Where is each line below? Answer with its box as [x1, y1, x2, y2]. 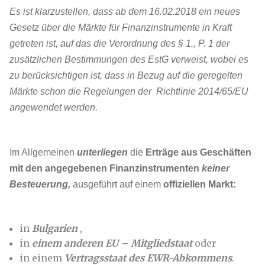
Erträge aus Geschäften [146, 147, 251, 157]
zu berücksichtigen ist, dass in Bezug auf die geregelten [9, 70, 243, 80]
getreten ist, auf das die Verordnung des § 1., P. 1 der [9, 38, 230, 49]
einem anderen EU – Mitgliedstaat [32, 237, 192, 249]
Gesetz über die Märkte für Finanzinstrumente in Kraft [9, 22, 232, 33]
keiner [199, 163, 230, 173]
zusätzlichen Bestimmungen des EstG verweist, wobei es [9, 54, 248, 64]
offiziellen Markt [163, 179, 233, 189]
